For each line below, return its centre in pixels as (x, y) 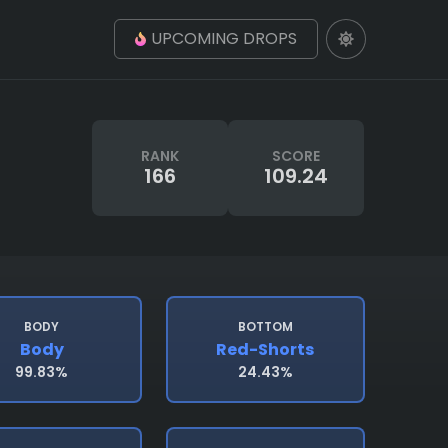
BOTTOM (265, 326)
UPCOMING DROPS (224, 38)
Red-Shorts (265, 349)
